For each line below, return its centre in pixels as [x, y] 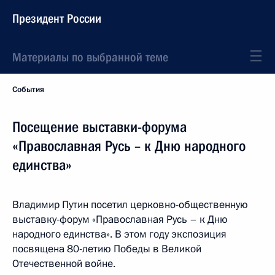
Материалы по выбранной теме [90, 57]
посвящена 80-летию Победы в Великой [107, 249]
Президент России [57, 18]
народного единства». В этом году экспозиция [119, 234]
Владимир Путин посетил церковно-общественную [130, 205]
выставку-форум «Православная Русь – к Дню [120, 219]
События [28, 90]
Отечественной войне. [64, 264]
